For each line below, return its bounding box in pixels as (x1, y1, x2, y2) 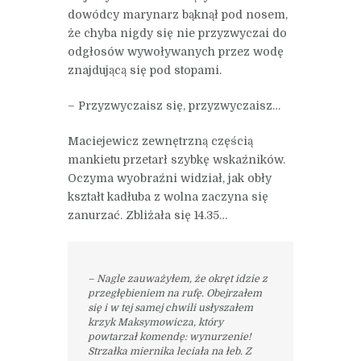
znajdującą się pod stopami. (68, 64, 222, 77)
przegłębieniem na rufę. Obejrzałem (87, 287, 262, 299)
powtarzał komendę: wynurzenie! (87, 330, 251, 342)
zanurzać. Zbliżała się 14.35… (68, 209, 227, 222)
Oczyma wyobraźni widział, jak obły (68, 172, 272, 185)
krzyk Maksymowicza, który (87, 316, 223, 328)
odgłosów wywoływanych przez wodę (68, 45, 284, 59)
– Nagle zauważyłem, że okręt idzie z (87, 272, 268, 284)
